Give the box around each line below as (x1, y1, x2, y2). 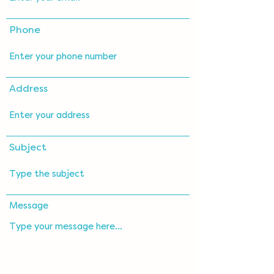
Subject (9, 143, 46, 152)
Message (9, 201, 48, 210)
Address (9, 84, 48, 94)
